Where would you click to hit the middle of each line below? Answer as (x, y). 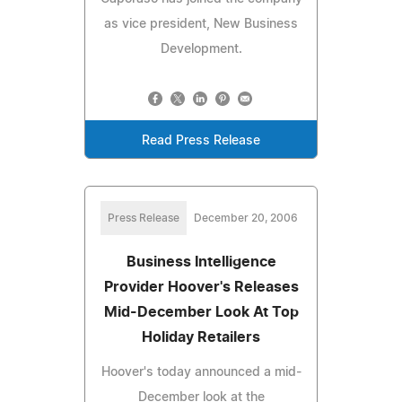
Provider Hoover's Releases (201, 287)
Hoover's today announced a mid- (201, 372)
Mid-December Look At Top (201, 312)
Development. (201, 49)
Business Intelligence (201, 262)
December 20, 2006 (246, 218)
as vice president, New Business (201, 24)
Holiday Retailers (201, 337)
